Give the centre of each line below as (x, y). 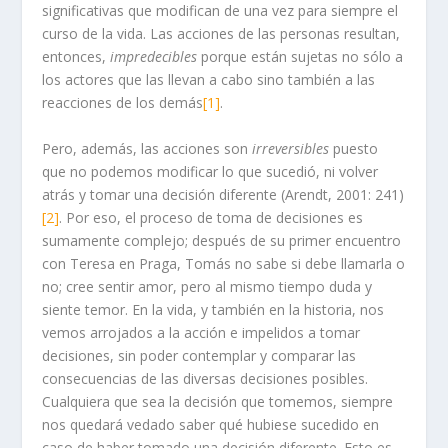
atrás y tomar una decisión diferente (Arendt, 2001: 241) (223, 194)
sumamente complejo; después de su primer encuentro (222, 240)
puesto (354, 148)
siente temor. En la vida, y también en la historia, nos (213, 309)
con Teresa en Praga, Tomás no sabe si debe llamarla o (224, 263)
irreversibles (291, 148)
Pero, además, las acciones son (147, 148)
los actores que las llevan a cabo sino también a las (209, 80)
